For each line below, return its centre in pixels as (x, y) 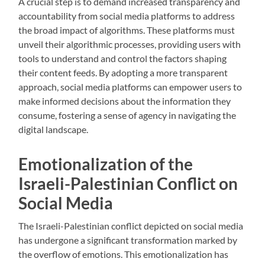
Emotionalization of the (106, 164)
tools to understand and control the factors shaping (123, 59)
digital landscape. (54, 130)
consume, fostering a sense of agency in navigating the (127, 115)
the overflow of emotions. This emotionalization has (124, 254)
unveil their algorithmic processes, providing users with (130, 44)
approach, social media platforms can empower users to (130, 87)
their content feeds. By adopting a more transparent (123, 73)
